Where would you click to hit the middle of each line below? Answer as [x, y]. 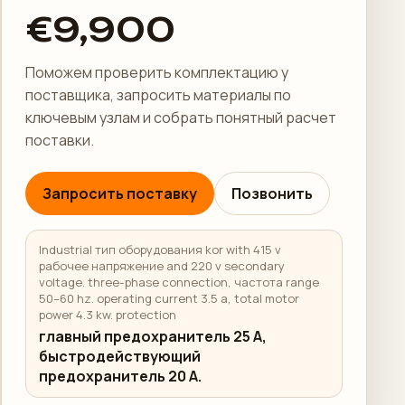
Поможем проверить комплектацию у [157, 72]
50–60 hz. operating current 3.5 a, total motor [170, 298]
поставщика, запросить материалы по [159, 95]
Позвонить [273, 193]
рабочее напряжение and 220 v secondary [162, 266]
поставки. [60, 140]
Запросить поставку [120, 193]
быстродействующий [120, 356]
